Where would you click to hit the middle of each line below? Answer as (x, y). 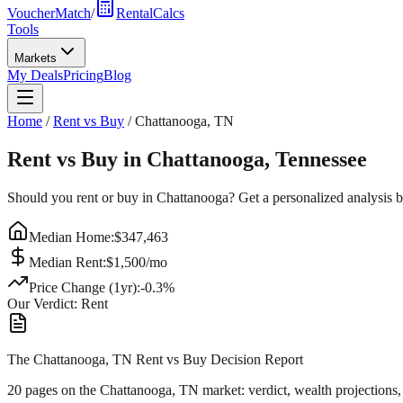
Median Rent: (67, 262)
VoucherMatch (49, 13)
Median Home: (72, 237)
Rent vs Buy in (77, 159)
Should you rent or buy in (82, 197)
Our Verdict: (44, 303)
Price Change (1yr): (85, 287)
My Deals (35, 75)
